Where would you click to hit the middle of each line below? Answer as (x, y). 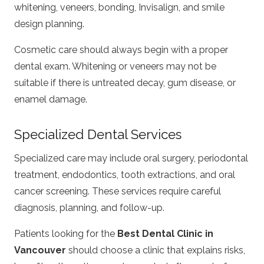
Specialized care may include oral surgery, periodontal (131, 158)
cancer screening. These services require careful (118, 191)
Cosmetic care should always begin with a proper (121, 50)
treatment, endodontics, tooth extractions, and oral (125, 174)
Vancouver (40, 250)
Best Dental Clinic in (165, 233)
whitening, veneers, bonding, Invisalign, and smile (119, 8)
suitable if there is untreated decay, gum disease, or (125, 83)
